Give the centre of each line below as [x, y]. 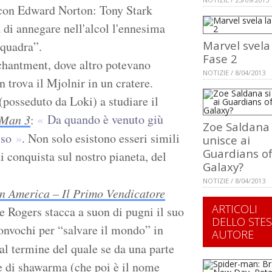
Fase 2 [220, 59]
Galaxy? [223, 167]
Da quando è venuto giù [105, 120]
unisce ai [226, 140]
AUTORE [233, 235]
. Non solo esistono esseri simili [101, 138]
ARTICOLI [235, 209]
